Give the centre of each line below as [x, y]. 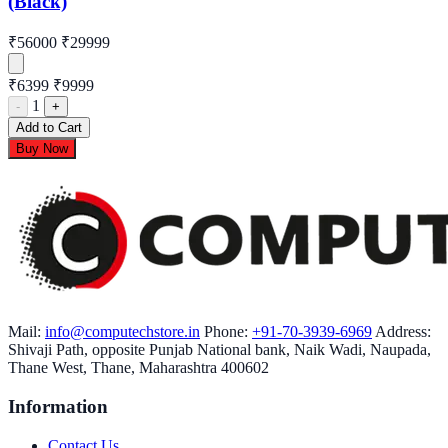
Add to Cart [49, 128]
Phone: [226, 332]
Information [58, 406]
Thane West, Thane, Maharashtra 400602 [138, 368]
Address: [403, 332]
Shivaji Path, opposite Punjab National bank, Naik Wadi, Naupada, [219, 350]
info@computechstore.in [122, 332]
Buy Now [42, 149]
